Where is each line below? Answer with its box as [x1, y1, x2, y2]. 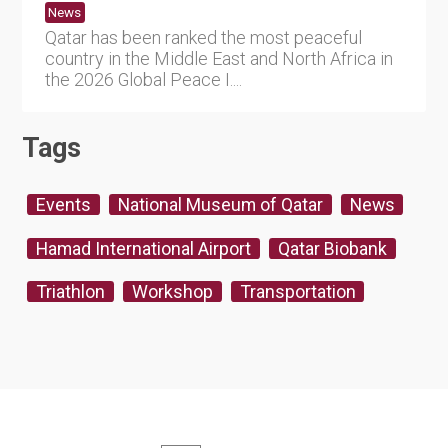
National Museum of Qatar [117, 194, 323, 216]
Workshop [131, 281, 213, 303]
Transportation [239, 281, 356, 303]
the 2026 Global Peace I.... [44, 68, 242, 90]
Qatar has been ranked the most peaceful [44, 26, 362, 48]
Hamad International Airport [35, 237, 251, 259]
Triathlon [35, 281, 105, 303]
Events [35, 194, 91, 216]
